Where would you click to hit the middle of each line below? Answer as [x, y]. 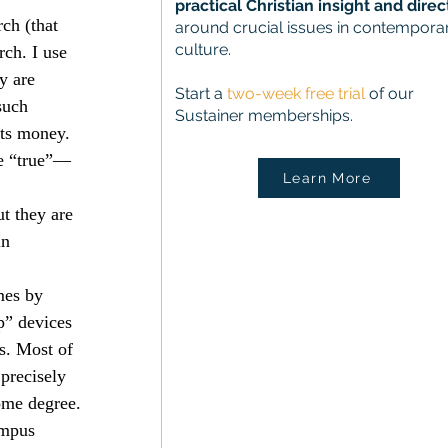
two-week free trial [296, 93]
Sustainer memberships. [264, 115]
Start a [201, 93]
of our [389, 93]
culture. [203, 49]
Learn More [327, 178]
